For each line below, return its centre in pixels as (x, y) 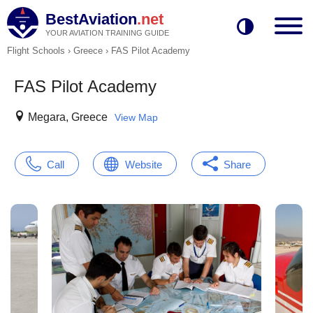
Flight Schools (36, 51)
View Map (136, 117)
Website (144, 165)
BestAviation (91, 19)
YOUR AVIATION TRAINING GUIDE (107, 33)
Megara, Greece (68, 117)
